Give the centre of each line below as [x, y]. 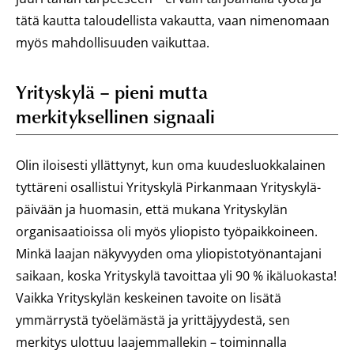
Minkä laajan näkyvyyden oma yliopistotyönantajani [169, 254]
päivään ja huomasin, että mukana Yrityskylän [152, 209]
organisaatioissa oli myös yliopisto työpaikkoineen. [167, 232]
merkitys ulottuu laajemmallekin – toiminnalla [151, 342]
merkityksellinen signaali [115, 116]
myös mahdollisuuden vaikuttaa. [113, 43]
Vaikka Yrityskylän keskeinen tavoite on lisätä [149, 298]
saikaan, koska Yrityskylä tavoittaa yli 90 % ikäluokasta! [176, 276]
